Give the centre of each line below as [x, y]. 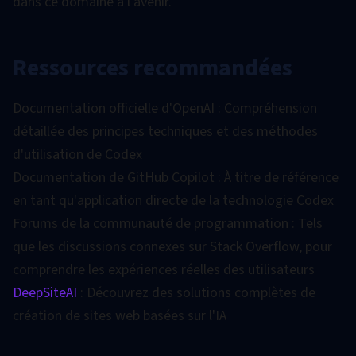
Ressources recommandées [153, 68]
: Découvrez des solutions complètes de [196, 293]
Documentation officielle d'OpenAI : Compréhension [165, 108]
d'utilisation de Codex [77, 155]
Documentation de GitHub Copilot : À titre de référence [176, 178]
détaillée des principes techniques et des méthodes [165, 132]
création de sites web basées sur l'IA [120, 316]
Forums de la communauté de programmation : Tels [168, 224]
